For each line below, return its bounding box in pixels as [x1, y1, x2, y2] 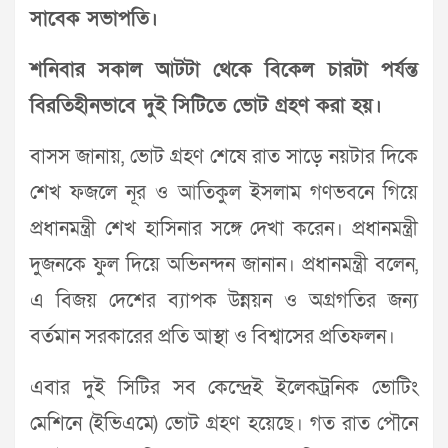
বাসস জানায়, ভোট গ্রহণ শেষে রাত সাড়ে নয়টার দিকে [30, 144, 418, 170]
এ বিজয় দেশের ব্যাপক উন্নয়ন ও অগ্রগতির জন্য [30, 288, 418, 314]
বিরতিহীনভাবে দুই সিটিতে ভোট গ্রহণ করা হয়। [30, 93, 382, 119]
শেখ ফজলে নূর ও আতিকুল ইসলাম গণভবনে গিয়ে [30, 180, 418, 206]
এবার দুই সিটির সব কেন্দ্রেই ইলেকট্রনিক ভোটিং [30, 375, 418, 401]
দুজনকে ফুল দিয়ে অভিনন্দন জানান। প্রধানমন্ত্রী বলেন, [30, 252, 418, 278]
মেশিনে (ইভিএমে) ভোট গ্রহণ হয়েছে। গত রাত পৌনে [30, 411, 418, 437]
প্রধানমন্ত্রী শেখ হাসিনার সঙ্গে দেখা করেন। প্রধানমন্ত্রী [30, 216, 418, 242]
